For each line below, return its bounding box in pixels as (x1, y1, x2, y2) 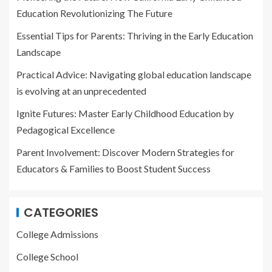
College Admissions (16, 228, 98, 240)
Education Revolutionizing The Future (16, 7, 172, 19)
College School (16, 251, 78, 263)
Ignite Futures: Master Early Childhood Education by (16, 107, 234, 120)
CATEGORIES (24, 204, 98, 222)
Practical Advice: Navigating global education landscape (16, 69, 251, 81)
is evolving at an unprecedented (16, 85, 146, 97)
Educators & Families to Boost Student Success (16, 163, 211, 175)
